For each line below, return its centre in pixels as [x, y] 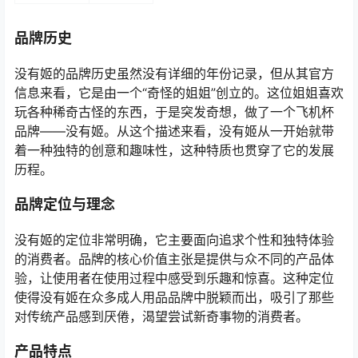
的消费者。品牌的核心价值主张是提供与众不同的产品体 [174, 259]
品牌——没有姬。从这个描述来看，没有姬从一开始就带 [174, 131]
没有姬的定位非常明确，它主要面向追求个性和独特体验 [174, 240]
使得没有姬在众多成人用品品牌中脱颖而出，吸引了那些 [174, 298]
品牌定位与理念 [65, 205]
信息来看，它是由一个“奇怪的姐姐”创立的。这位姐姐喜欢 [179, 93]
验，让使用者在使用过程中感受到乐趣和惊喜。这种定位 [174, 278]
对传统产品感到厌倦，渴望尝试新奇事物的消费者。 [161, 317]
